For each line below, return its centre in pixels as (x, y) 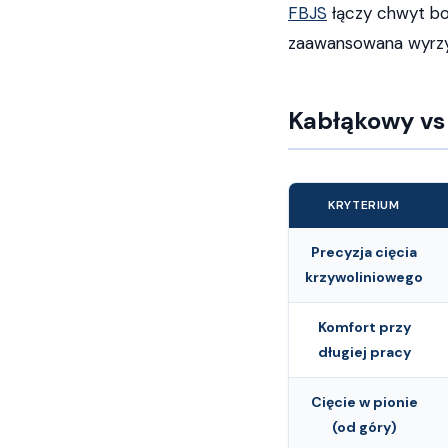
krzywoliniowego (364, 277)
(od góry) (364, 427)
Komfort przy (364, 327)
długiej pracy (364, 352)
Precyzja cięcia (364, 252)
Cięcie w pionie (364, 402)
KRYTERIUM (364, 205)
